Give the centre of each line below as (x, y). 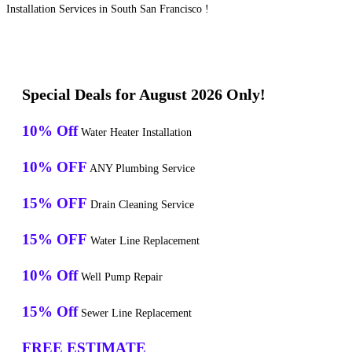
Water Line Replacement (143, 241)
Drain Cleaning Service (141, 205)
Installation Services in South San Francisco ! (108, 9)
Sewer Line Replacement (135, 313)
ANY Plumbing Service (141, 169)
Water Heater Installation (135, 133)
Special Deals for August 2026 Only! (144, 95)
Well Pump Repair (120, 277)
